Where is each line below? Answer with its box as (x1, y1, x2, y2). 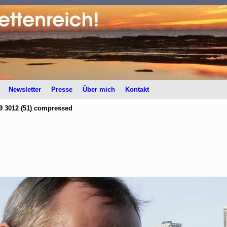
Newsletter (9, 86, 42, 93)
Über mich (83, 86, 116, 93)
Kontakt (125, 86, 149, 93)
